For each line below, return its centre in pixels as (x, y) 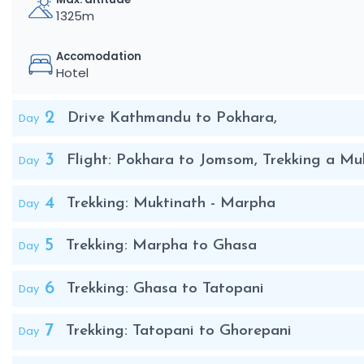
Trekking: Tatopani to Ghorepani (179, 331)
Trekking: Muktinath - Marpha (171, 203)
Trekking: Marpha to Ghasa (161, 246)
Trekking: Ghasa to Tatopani (165, 288)
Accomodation (98, 56)
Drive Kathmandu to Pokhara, (172, 118)
